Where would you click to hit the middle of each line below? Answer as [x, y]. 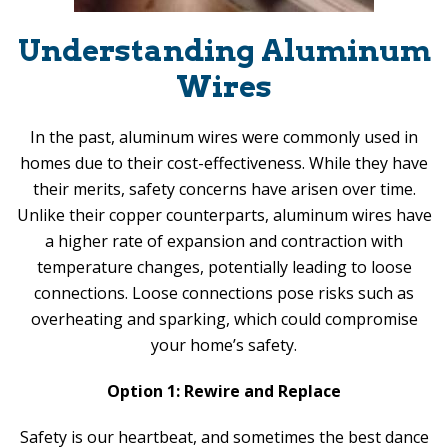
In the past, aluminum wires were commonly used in [224, 137]
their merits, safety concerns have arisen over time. [224, 189]
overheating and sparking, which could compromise [224, 319]
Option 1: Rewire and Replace [224, 391]
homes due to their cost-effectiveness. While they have [224, 163]
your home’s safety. [224, 345]
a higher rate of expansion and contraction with [224, 241]
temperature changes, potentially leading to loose [224, 267]
